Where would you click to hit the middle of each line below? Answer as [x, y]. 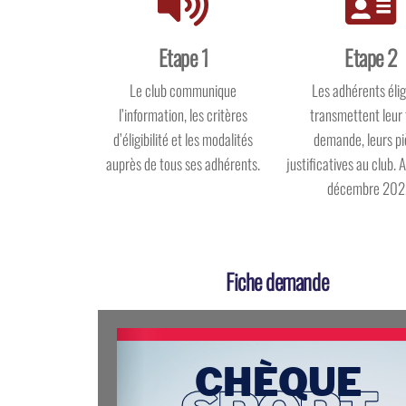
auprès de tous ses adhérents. [183, 163]
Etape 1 [183, 57]
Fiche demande [277, 280]
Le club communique [183, 90]
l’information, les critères [183, 114]
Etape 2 [371, 57]
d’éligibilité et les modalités [183, 139]
